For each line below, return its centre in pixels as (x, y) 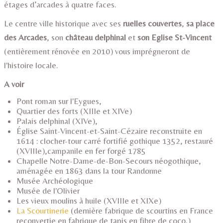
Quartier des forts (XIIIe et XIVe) (74, 111)
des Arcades (25, 37)
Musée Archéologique (55, 181)
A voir (15, 84)
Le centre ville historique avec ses (63, 23)
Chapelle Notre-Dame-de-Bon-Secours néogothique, (109, 161)
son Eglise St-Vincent (174, 37)
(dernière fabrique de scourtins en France (141, 211)
